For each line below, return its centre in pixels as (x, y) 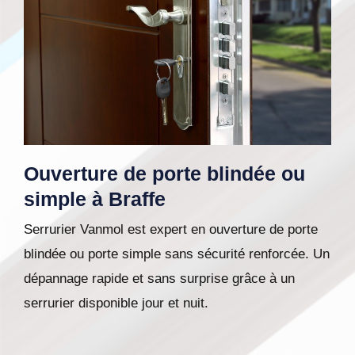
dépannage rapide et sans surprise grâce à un (159, 278)
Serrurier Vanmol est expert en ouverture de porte (171, 229)
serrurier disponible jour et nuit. (116, 303)
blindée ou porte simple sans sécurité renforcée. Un (177, 254)
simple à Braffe (95, 198)
